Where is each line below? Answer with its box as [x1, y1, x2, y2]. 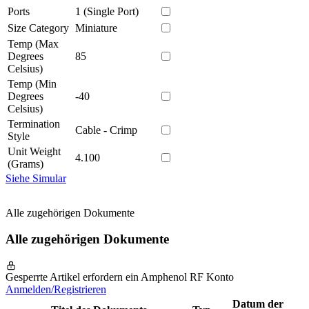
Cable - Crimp [75, 123, 137, 136]
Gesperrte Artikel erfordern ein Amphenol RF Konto [6, 271, 234, 283]
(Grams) [8, 157, 43, 170]
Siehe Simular [6, 172, 66, 184]
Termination [8, 117, 60, 130]
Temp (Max [8, 37, 59, 50]
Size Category [8, 21, 69, 34]
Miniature [75, 21, 117, 34]
